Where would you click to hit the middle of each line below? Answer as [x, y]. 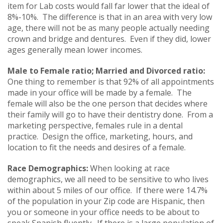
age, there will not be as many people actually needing [109, 28]
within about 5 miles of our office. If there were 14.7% [108, 190]
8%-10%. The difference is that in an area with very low [110, 17]
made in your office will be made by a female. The [100, 92]
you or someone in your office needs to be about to [104, 212]
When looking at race [130, 168]
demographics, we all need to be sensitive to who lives [108, 179]
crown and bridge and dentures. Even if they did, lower [109, 39]
